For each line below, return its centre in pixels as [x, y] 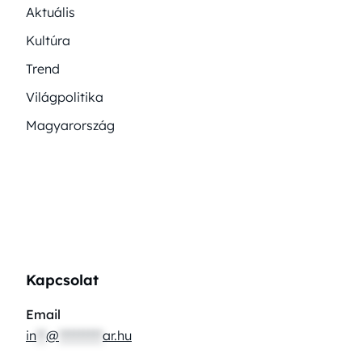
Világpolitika [65, 97]
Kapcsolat [62, 280]
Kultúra [48, 40]
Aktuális [51, 12]
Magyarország [70, 125]
